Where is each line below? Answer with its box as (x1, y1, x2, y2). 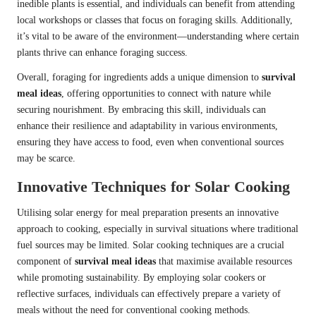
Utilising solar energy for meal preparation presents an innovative (17, 207, 279, 219)
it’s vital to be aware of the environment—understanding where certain (17, 31, 299, 42)
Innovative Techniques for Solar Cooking (17, 178, 290, 196)
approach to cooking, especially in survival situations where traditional (17, 224, 298, 235)
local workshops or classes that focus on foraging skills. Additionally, (17, 15, 293, 26)
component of (17, 256, 75, 267)
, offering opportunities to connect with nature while (61, 88, 271, 99)
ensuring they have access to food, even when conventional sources (17, 137, 284, 148)
